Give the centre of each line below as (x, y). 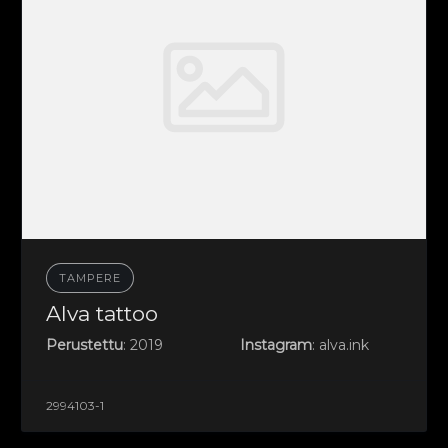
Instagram (275, 345)
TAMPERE (90, 278)
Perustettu (85, 345)
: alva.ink (340, 345)
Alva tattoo (102, 314)
